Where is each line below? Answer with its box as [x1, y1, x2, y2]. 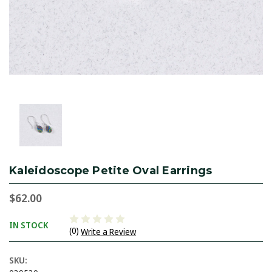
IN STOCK [9, 219, 48, 231]
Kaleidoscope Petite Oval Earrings [9, 164, 212, 178]
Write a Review [81, 226, 136, 238]
